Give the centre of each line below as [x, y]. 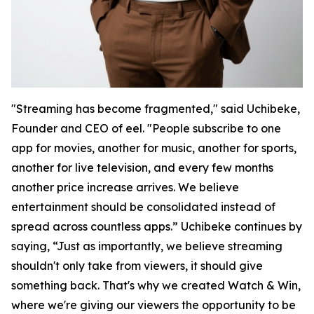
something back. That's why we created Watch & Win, [156, 286]
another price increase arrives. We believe [125, 187]
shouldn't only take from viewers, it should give [137, 266]
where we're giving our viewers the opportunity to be [153, 305]
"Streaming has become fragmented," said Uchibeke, [156, 109]
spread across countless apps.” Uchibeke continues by [157, 227]
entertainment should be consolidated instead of [143, 207]
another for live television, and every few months [142, 168]
